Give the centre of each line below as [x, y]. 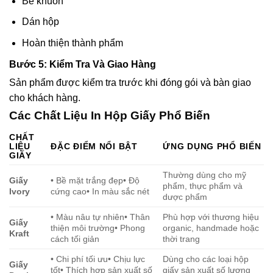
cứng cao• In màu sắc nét [100, 192]
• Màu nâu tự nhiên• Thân [101, 217]
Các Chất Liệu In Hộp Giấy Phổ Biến [110, 115]
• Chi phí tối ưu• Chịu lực [98, 259]
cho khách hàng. [45, 97]
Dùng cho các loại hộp [206, 259]
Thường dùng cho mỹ [205, 175]
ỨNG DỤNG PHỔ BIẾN [212, 147]
